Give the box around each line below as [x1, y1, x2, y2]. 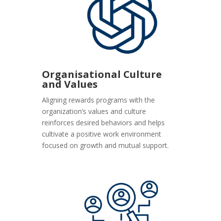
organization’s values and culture [42, 107, 147, 116]
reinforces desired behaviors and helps [42, 118, 165, 128]
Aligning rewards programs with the [42, 95, 155, 105]
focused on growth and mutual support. [42, 141, 169, 150]
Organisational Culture [42, 68, 162, 81]
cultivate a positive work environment [42, 129, 162, 139]
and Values [42, 77, 98, 91]
